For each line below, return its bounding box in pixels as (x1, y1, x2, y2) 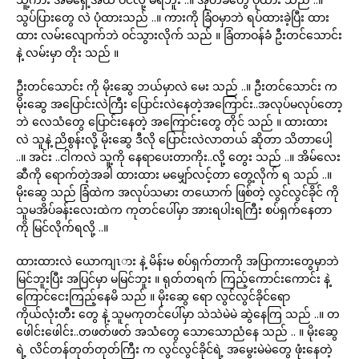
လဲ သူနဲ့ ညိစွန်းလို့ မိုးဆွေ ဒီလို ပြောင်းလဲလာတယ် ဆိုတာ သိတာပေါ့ (16, 131, 333, 147)
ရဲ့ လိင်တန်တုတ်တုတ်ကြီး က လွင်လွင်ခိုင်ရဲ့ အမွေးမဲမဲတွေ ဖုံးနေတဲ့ (16, 341, 333, 357)
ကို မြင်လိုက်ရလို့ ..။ (16, 220, 108, 235)
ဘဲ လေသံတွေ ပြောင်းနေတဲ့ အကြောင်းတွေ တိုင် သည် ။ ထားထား (16, 114, 328, 129)
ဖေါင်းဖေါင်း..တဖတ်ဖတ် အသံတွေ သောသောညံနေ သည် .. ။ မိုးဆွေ (16, 324, 338, 339)
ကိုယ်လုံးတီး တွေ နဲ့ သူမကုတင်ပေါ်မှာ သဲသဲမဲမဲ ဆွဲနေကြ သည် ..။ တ (16, 306, 340, 321)
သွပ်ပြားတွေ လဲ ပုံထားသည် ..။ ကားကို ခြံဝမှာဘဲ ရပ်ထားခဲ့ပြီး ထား (16, 10, 329, 25)
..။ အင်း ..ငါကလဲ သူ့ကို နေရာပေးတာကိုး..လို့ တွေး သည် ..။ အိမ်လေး (16, 149, 341, 164)
